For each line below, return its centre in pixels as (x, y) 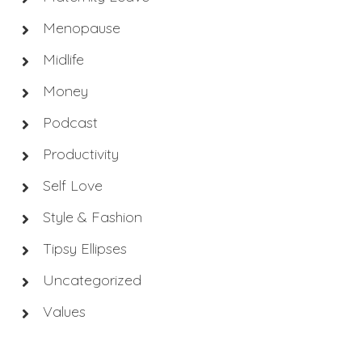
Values (64, 312)
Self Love (72, 186)
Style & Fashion (92, 217)
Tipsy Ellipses (84, 249)
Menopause (81, 28)
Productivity (80, 154)
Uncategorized (92, 280)
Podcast (70, 123)
